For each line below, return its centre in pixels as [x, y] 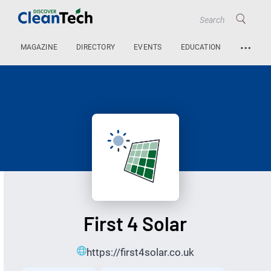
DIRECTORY [96, 47]
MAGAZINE [39, 47]
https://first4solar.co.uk [140, 253]
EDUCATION [201, 47]
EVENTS [148, 47]
